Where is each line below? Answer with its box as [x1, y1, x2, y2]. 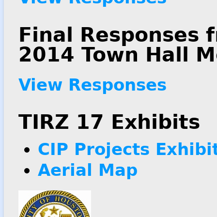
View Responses [18, 75, 167, 94]
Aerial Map [38, 160, 138, 180]
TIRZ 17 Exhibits [18, 110, 200, 134]
